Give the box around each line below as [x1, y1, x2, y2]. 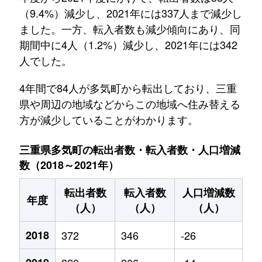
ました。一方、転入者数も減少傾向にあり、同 [19, 21, 240, 36]
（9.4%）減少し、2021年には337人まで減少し [19, 5, 242, 20]
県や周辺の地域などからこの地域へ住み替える [19, 96, 240, 111]
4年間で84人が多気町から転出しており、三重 [19, 80, 237, 95]
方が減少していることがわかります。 [19, 112, 198, 127]
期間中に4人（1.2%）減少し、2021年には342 [19, 37, 237, 52]
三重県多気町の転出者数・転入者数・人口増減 [19, 142, 240, 157]
